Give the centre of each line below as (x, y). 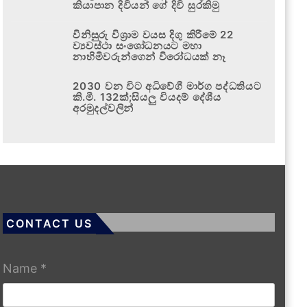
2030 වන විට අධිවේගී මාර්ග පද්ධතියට (167, 86)
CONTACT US (50, 223)
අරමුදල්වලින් (103, 108)
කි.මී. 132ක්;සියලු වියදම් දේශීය (147, 97)
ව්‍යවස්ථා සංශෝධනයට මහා (138, 45)
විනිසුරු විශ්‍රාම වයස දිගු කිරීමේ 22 (153, 34)
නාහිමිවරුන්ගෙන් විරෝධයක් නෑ (149, 56)
